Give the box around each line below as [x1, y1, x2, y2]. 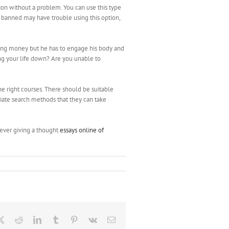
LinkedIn [41, 215, 71, 223]
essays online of [60, 126, 104, 134]
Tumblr [59, 215, 83, 223]
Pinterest [78, 215, 105, 223]
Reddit [22, 215, 44, 223]
